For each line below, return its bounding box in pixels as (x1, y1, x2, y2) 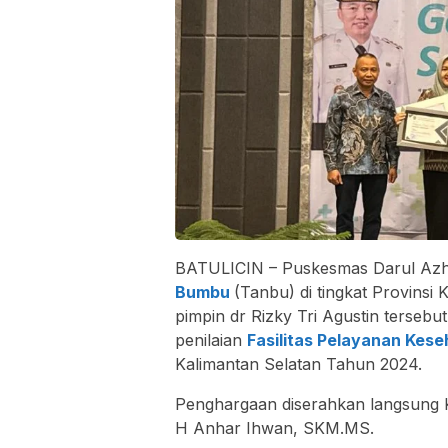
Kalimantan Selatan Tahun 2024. (175, 354, 422, 375)
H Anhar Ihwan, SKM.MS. (175, 418, 374, 439)
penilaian (175, 330, 247, 351)
